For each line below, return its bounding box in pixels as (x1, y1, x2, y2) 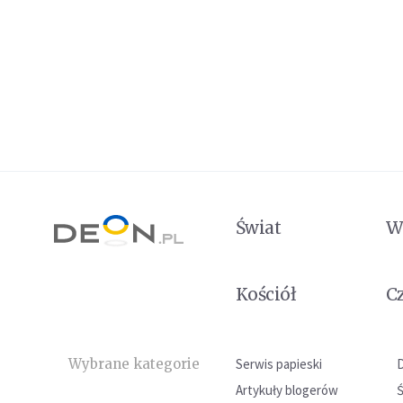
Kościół (236, 283, 297, 305)
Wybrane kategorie (68, 355, 200, 372)
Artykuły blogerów (236, 381, 338, 399)
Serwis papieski (236, 355, 322, 372)
